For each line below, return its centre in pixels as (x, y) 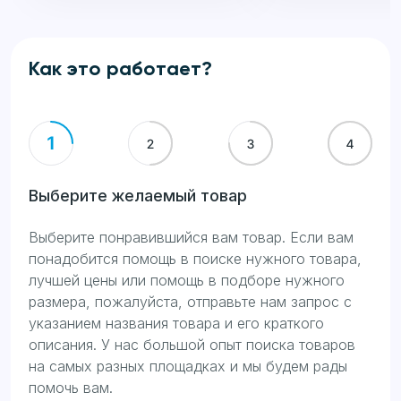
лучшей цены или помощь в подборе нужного (187, 280)
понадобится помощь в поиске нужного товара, (195, 259)
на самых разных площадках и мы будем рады (188, 366)
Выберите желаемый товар (138, 196)
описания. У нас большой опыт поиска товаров (192, 345)
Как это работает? (120, 70)
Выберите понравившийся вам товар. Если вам (191, 237)
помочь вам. (71, 388)
